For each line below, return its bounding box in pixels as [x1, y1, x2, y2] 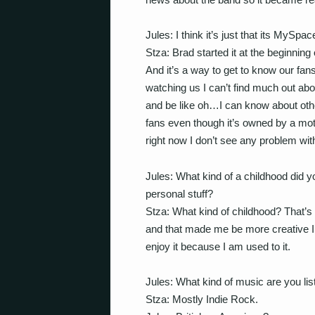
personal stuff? [146, 187, 213, 200]
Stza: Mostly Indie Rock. [146, 293, 258, 305]
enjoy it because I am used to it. [146, 240, 290, 252]
